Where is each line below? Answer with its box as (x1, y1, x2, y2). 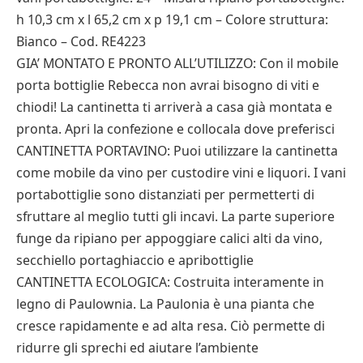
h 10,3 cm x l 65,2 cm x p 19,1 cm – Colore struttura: (16, 11, 328, 28)
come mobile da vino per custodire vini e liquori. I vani (16, 164, 346, 181)
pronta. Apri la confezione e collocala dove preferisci (16, 120, 335, 138)
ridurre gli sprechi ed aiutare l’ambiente (16, 339, 258, 357)
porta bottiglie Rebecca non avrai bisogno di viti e (16, 76, 319, 94)
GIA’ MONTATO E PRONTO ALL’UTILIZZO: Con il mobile (16, 54, 339, 72)
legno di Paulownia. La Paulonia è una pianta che (16, 295, 314, 313)
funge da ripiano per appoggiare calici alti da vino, (16, 229, 322, 247)
